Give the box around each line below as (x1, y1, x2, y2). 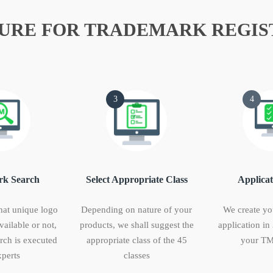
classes (123, 250, 150, 261)
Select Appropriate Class (85, 174, 188, 185)
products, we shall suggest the (79, 220, 194, 230)
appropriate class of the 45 (86, 235, 187, 246)
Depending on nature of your (81, 205, 192, 215)
